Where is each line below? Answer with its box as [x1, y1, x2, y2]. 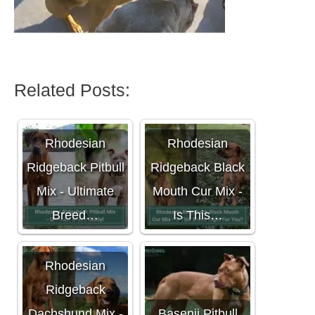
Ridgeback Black [150, 160, 245, 175]
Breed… [52, 208, 98, 223]
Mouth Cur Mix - [153, 184, 243, 199]
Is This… [172, 208, 223, 223]
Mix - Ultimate [37, 184, 114, 199]
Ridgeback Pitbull [26, 160, 124, 175]
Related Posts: [14, 80, 130, 101]
